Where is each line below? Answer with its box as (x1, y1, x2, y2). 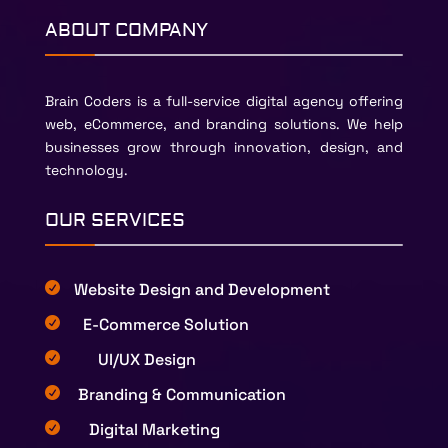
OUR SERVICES (44, 208, 185, 232)
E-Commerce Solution (82, 313, 249, 335)
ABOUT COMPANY (44, 18, 208, 42)
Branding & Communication (77, 383, 286, 405)
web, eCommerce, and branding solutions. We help (44, 114, 404, 133)
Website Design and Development (73, 278, 330, 300)
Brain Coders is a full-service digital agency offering (44, 91, 404, 110)
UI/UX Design (97, 348, 196, 370)
